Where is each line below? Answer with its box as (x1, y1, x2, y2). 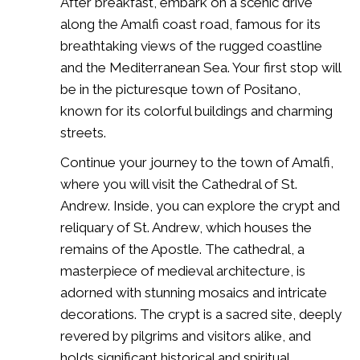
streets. (60, 124, 106, 141)
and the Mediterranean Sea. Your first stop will (60, 59, 341, 76)
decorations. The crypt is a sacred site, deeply (60, 305, 342, 322)
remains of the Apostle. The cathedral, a (60, 240, 305, 257)
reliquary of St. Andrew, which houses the (60, 219, 312, 235)
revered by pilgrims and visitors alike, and (60, 327, 311, 344)
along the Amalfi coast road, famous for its (60, 15, 321, 32)
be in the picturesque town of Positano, (60, 80, 301, 97)
